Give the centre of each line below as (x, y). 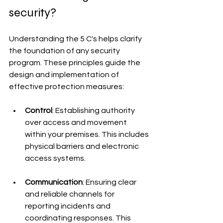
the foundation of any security (65, 51)
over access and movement (77, 122)
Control (39, 111)
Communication (54, 182)
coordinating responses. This (79, 218)
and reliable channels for (70, 194)
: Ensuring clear (110, 182)
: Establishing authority (94, 111)
